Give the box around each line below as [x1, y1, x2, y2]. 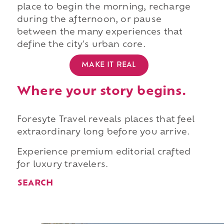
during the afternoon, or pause [16, 16, 161, 24]
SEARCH [17, 179, 53, 188]
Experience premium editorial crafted [16, 148, 191, 156]
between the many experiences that [16, 28, 183, 37]
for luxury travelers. [16, 160, 108, 169]
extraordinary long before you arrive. [16, 128, 190, 136]
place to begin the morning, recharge [16, 3, 191, 12]
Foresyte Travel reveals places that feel [16, 115, 194, 124]
